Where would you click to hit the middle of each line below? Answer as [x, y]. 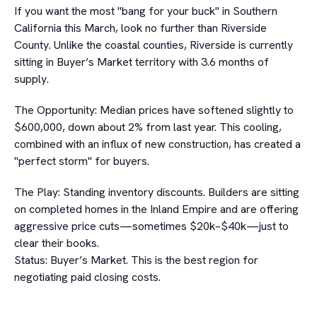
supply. [31, 79]
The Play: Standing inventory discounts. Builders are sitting [157, 192]
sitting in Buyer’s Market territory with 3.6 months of [142, 62]
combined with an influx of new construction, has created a [157, 144]
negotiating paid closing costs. [87, 277]
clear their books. [57, 243]
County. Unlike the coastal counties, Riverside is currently [154, 45]
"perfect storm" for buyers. [82, 161]
